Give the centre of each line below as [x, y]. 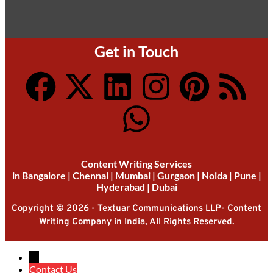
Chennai [90, 175]
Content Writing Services [136, 164]
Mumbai [133, 175]
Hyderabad [120, 187]
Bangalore [44, 175]
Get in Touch [136, 51]
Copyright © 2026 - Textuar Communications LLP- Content [136, 209]
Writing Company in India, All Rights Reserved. [136, 222]
